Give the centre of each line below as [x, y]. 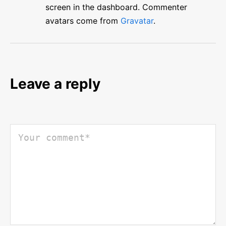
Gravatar [137, 21]
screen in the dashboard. [92, 7]
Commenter [163, 7]
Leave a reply [55, 84]
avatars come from [83, 21]
